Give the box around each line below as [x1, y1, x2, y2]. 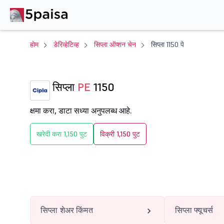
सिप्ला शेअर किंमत [40, 205, 93, 215]
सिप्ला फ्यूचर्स [174, 205, 213, 215]
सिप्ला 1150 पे [151, 40, 184, 49]
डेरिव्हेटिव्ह [53, 40, 79, 49]
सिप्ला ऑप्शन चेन [94, 40, 136, 49]
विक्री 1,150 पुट [100, 129, 140, 138]
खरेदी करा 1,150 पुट [36, 129, 87, 138]
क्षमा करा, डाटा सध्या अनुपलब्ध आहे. [30, 105, 132, 115]
